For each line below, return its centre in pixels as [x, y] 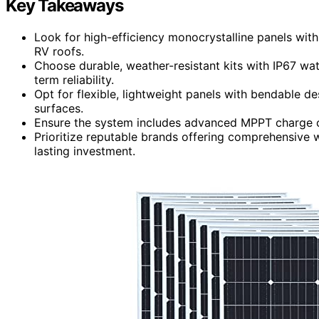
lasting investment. [85, 151]
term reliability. [74, 79]
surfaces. [59, 108]
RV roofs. [59, 51]
